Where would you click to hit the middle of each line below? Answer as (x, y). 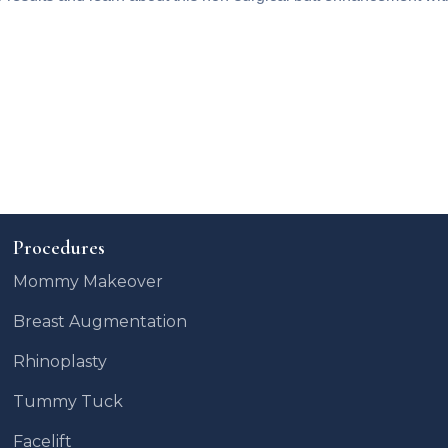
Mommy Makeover (88, 281)
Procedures (59, 247)
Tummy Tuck (68, 401)
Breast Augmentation (100, 321)
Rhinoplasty (60, 361)
